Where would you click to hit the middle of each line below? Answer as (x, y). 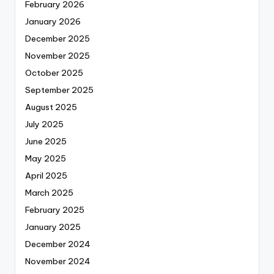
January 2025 (53, 227)
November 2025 (57, 55)
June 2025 (46, 141)
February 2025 (55, 209)
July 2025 (44, 124)
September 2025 (59, 90)
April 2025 (46, 175)
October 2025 (54, 72)
